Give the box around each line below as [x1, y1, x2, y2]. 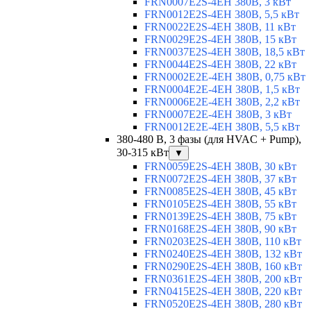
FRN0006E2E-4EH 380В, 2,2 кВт [144, 96, 300, 108]
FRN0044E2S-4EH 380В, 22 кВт [144, 58, 296, 71]
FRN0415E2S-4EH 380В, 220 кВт [144, 285, 302, 298]
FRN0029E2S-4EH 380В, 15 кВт [144, 33, 296, 46]
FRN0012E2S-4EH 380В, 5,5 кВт [144, 8, 299, 21]
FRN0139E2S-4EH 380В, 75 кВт [144, 210, 296, 223]
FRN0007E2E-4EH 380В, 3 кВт [144, 108, 292, 121]
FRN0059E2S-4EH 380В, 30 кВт [144, 160, 296, 173]
